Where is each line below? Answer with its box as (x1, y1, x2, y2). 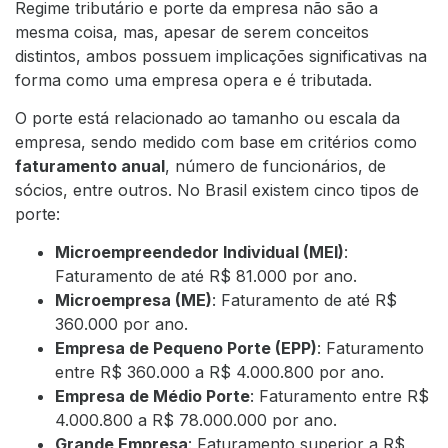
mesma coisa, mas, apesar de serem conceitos (15, 21, 369, 42)
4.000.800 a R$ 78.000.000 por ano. (55, 410, 337, 431)
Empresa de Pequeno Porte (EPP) (55, 338, 317, 359)
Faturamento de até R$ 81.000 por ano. (55, 266, 357, 287)
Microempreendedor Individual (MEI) (55, 242, 344, 263)
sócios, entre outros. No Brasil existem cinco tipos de (15, 180, 419, 201)
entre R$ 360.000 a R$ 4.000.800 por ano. (55, 362, 384, 383)
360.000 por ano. (55, 314, 188, 335)
